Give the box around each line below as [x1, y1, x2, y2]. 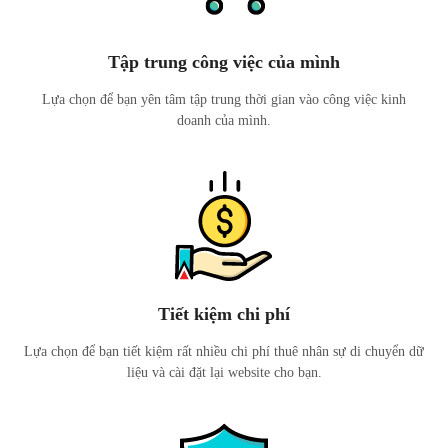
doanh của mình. [177, 113, 271, 128]
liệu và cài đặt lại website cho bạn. [126, 365, 322, 380]
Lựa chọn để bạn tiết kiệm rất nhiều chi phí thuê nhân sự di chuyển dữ [24, 344, 424, 359]
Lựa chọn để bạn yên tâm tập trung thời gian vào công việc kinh [42, 92, 406, 107]
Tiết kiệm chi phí [158, 304, 290, 324]
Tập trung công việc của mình [108, 52, 340, 72]
